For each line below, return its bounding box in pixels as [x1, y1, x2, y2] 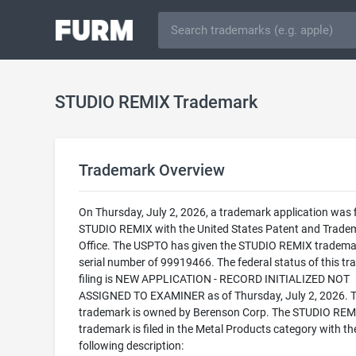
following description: [78, 339, 184, 352]
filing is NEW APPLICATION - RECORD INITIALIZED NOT [78, 273, 350, 285]
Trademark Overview [78, 161, 225, 180]
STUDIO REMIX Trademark [54, 92, 257, 112]
